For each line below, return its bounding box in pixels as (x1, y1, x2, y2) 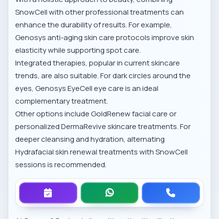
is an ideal (124, 83, 159, 94)
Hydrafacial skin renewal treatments (15, 147, 138, 157)
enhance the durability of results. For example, (15, 20, 173, 30)
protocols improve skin (114, 32, 195, 43)
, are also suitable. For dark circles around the (38, 70, 191, 81)
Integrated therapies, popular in (15, 58, 125, 68)
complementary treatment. (15, 96, 109, 107)
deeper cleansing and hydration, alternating (15, 134, 165, 145)
